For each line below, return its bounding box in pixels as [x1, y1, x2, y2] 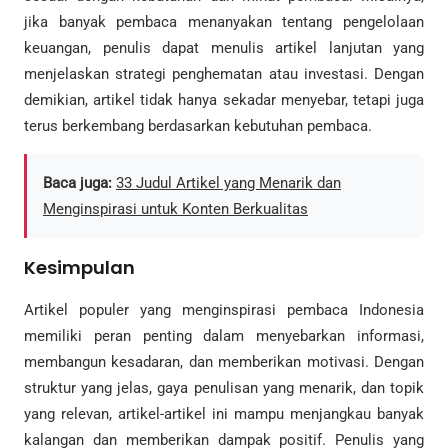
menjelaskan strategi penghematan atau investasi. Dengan [24, 65, 424, 84]
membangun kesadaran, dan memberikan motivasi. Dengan [24, 353, 424, 372]
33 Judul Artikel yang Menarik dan [116, 174, 341, 193]
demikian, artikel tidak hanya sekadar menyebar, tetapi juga [24, 91, 424, 110]
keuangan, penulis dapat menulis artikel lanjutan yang [24, 39, 424, 58]
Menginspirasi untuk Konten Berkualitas [43, 200, 308, 219]
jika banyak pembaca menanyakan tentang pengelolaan [24, 13, 424, 32]
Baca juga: [43, 174, 112, 193]
